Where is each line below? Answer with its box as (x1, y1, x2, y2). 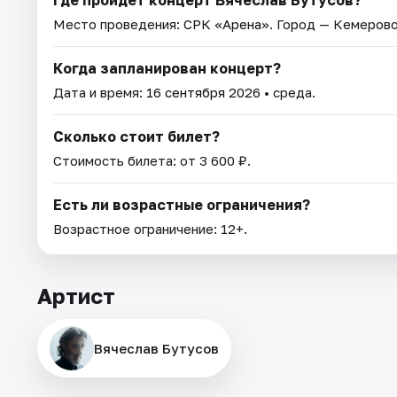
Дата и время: (53, 83, 146, 100)
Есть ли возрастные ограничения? (53, 195, 310, 214)
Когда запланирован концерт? (53, 58, 281, 77)
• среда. (261, 83, 315, 100)
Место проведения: (53, 15, 183, 32)
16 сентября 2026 (146, 83, 261, 100)
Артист (37, 282, 115, 308)
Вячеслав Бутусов (94, 339, 219, 356)
